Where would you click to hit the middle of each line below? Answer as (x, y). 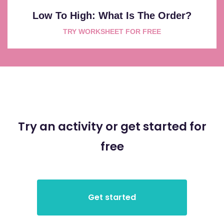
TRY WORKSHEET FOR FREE (112, 31)
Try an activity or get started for (112, 126)
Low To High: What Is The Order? (112, 15)
